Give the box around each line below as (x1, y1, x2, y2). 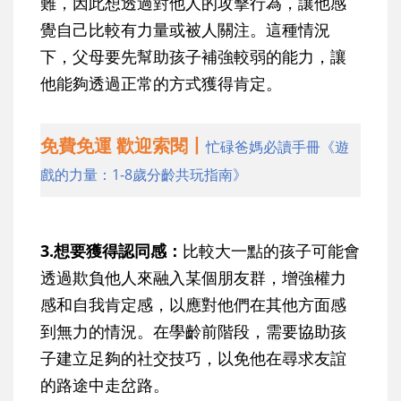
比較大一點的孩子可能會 (183, 239, 360, 261)
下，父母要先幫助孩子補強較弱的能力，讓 (40, 45, 346, 67)
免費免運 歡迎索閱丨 (40, 132, 206, 158)
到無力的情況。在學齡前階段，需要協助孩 (40, 320, 346, 342)
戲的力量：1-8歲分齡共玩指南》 (40, 164, 247, 184)
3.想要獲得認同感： (40, 239, 183, 261)
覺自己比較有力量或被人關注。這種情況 (40, 18, 330, 40)
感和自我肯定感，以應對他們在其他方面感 (40, 293, 346, 315)
